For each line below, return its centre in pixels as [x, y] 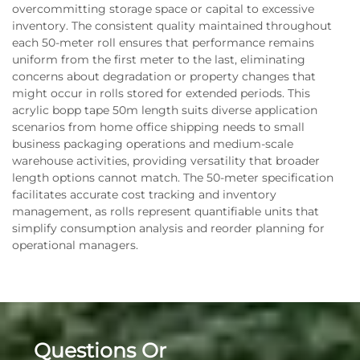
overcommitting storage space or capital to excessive [163, 9]
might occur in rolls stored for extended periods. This [161, 93]
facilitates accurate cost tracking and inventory [144, 194]
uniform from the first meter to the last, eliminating [159, 59]
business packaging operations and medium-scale [153, 144]
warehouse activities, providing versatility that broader [166, 161]
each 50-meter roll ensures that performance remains [163, 43]
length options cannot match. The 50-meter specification [173, 178]
